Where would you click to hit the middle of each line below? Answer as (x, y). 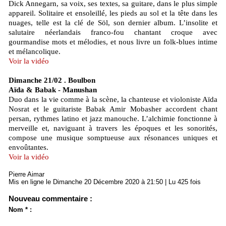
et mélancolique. (35, 51)
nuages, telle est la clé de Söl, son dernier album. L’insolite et (113, 22)
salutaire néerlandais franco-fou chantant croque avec (113, 32)
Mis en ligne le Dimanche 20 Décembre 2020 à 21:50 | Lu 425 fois (105, 182)
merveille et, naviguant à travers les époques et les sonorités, (113, 128)
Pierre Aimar (26, 174)
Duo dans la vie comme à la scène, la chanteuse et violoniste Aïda (113, 99)
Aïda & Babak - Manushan (53, 90)
